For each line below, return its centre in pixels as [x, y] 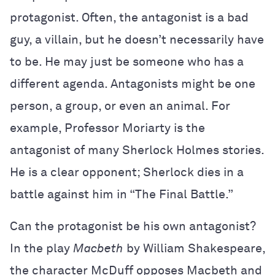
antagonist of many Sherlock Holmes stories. [137, 150]
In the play [41, 249]
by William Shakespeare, [194, 249]
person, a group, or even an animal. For [120, 106]
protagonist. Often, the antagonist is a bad [129, 18]
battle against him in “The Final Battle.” [122, 195]
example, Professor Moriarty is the [107, 128]
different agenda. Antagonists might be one [133, 84]
